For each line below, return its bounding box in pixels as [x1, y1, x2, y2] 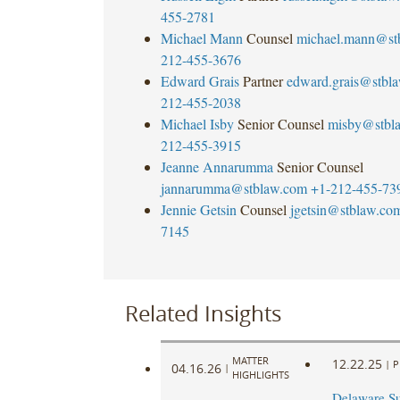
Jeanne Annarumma [160, 156, 273, 176]
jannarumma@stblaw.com [160, 178, 307, 197]
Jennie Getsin [160, 199, 237, 219]
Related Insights [124, 298, 281, 328]
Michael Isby [160, 113, 234, 133]
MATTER [231, 354, 269, 368]
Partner [242, 71, 283, 90]
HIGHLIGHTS [231, 368, 289, 382]
